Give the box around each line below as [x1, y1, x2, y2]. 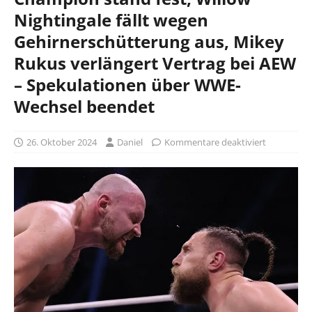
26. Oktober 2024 [26, 135, 97, 148]
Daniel [117, 135, 143, 148]
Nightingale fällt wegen [14, 8, 208, 31]
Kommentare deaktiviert [164, 135, 266, 148]
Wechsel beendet [14, 94, 155, 118]
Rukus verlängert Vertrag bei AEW [14, 51, 296, 75]
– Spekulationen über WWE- [14, 72, 241, 96]
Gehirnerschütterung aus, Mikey [14, 29, 284, 53]
